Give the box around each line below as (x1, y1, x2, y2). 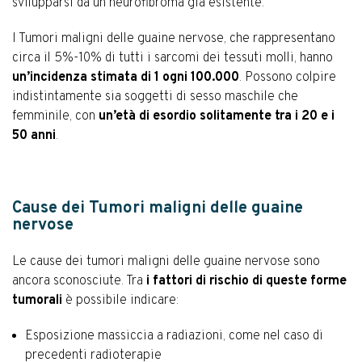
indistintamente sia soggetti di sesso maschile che (12, 88, 298, 105)
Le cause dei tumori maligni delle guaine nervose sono (12, 253, 320, 270)
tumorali (12, 292, 65, 309)
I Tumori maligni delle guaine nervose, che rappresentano (12, 30, 335, 47)
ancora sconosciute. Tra (12, 272, 146, 289)
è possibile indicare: (65, 292, 179, 309)
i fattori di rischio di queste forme (146, 272, 347, 289)
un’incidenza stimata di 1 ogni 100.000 (12, 69, 239, 86)
